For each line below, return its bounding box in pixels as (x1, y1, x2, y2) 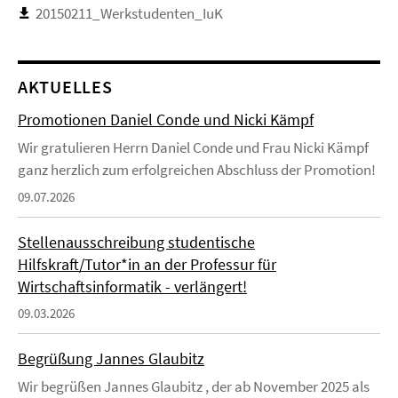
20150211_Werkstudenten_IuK (36, 4, 223, 24)
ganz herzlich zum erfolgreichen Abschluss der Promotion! (18, 160, 376, 180)
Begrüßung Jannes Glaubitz (18, 348, 204, 370)
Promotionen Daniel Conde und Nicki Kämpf (18, 109, 314, 131)
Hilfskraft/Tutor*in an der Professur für (18, 254, 276, 275)
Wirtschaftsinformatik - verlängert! (18, 276, 247, 298)
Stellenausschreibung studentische (18, 232, 255, 253)
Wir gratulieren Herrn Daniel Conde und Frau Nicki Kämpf (18, 138, 369, 158)
